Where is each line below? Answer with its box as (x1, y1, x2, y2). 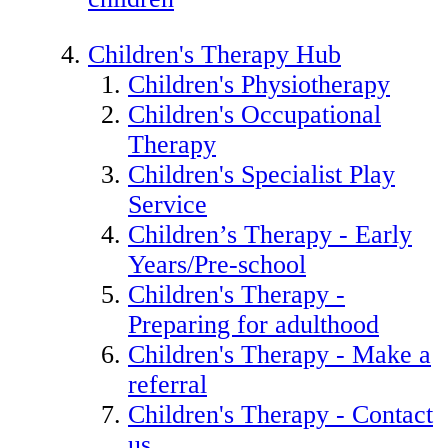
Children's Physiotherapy (128, 69, 390, 99)
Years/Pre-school (128, 249, 306, 279)
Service (128, 189, 207, 219)
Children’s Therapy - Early (128, 219, 412, 249)
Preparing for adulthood (128, 309, 379, 339)
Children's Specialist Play (128, 159, 395, 189)
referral (128, 369, 207, 399)
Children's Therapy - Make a (128, 339, 431, 369)
